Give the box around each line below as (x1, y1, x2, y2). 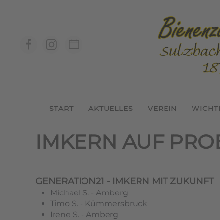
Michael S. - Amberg (50, 188, 128, 198)
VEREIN (148, 104, 177, 113)
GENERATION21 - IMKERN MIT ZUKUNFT (35, 176, 214, 187)
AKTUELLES (88, 104, 133, 113)
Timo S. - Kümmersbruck (50, 199, 147, 209)
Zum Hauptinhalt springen (17, 18, 123, 27)
